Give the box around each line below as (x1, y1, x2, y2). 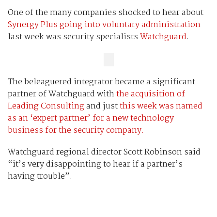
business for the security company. (7, 124, 144, 138)
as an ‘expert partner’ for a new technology (7, 112, 174, 125)
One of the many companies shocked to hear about (7, 6, 203, 19)
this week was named (119, 100, 202, 113)
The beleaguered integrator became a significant (7, 76, 195, 89)
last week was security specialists (7, 30, 140, 44)
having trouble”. (7, 170, 72, 184)
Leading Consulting (7, 100, 84, 113)
